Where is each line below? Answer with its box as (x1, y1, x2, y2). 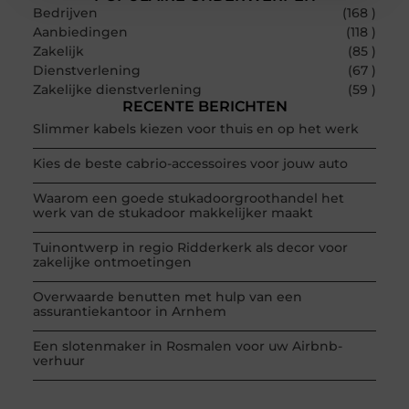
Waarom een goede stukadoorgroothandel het (32, 189, 344, 206)
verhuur (32, 351, 85, 369)
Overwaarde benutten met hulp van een (32, 288, 302, 305)
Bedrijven (32, 4, 98, 21)
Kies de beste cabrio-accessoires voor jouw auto (32, 154, 348, 172)
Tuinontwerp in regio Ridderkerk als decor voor (32, 238, 348, 256)
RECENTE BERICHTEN (121, 97, 288, 115)
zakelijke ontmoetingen (32, 253, 192, 270)
